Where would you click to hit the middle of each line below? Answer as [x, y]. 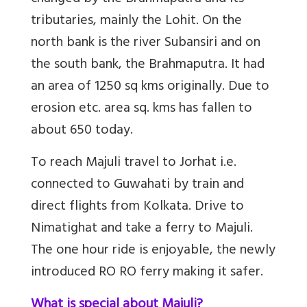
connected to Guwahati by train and [137, 185]
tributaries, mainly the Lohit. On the [136, 21]
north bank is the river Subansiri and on [146, 43]
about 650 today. [82, 131]
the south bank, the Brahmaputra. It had [148, 65]
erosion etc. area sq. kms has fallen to [142, 109]
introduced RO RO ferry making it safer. [147, 273]
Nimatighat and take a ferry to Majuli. [142, 229]
